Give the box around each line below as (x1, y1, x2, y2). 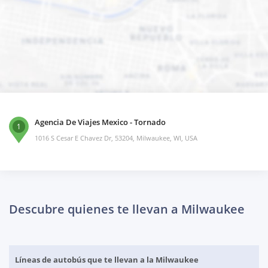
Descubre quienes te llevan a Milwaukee (9, 201, 245, 218)
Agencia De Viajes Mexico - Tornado (35, 117, 166, 128)
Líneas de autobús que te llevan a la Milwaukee (15, 254, 199, 266)
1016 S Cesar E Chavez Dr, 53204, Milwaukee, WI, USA (35, 133, 197, 143)
